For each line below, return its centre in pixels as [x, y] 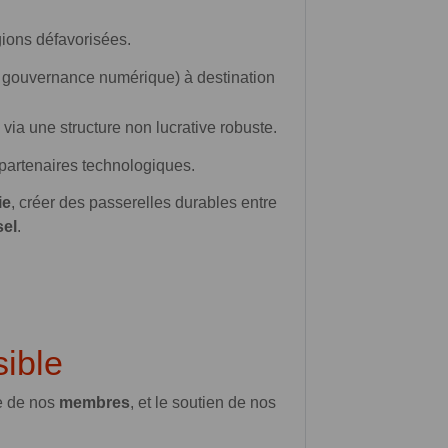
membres [94, 402]
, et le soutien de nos [203, 402]
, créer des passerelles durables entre [144, 202]
